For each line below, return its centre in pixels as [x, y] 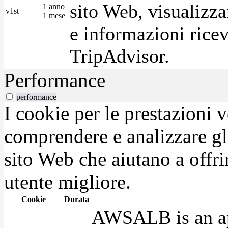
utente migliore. [67, 182]
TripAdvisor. [120, 56]
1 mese [54, 15]
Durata [76, 199]
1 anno [54, 6]
